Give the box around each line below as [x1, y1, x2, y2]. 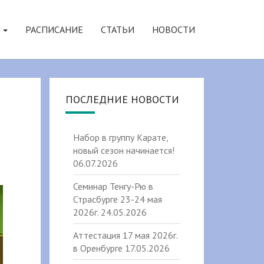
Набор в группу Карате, [72, 131, 168, 143]
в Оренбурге [72, 242, 123, 254]
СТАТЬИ [101, 24, 134, 35]
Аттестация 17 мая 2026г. [72, 229, 177, 241]
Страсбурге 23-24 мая [72, 193, 162, 205]
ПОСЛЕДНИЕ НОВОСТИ [65, 93, 179, 106]
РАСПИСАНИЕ [25, 24, 83, 35]
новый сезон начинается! [72, 144, 174, 156]
